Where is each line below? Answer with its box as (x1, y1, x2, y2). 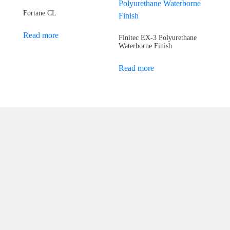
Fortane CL (23, 9, 56, 17)
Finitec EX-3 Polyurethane (119, 33, 197, 42)
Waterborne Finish (119, 42, 172, 50)
